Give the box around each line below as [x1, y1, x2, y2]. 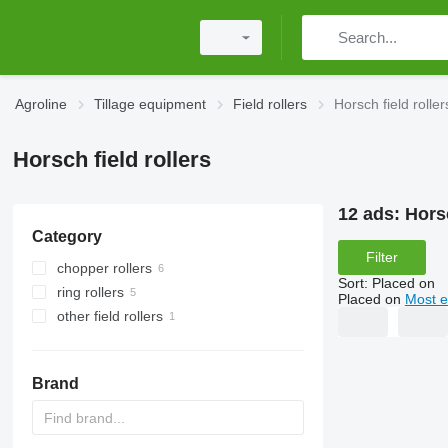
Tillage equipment [94, 96, 206, 112]
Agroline [15, 96, 67, 112]
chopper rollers [56, 260, 152, 276]
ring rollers [56, 284, 124, 300]
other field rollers [56, 308, 163, 324]
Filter [365, 249, 398, 266]
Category [31, 228, 102, 245]
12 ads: [337, 204, 405, 224]
